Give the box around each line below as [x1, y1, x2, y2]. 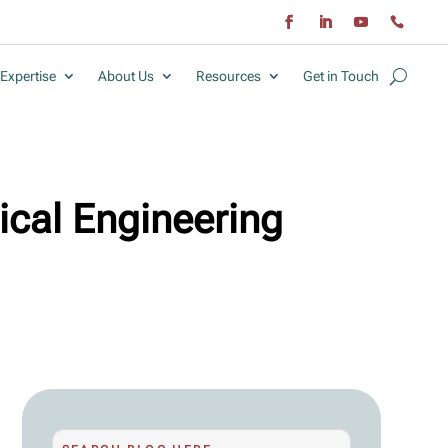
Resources [196, 68, 261, 85]
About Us [98, 68, 154, 85]
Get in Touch [303, 68, 379, 85]
